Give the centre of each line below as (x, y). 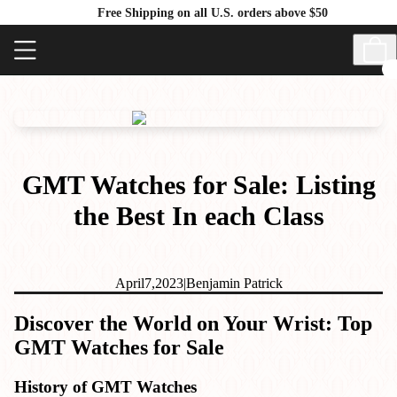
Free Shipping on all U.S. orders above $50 (213, 12)
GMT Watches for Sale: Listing (198, 185)
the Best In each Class (198, 216)
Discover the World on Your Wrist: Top (193, 323)
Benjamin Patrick (234, 283)
